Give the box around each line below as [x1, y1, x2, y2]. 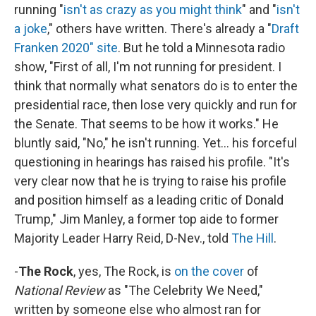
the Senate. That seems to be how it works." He [14, 116, 279, 131]
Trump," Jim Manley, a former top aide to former [14, 211, 279, 226]
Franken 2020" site [14, 39, 118, 55]
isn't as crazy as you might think [63, 1, 242, 17]
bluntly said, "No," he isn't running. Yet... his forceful [14, 135, 297, 150]
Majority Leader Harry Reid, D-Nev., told [14, 230, 231, 245]
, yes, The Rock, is [73, 263, 174, 279]
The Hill [231, 230, 274, 245]
